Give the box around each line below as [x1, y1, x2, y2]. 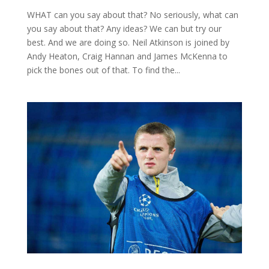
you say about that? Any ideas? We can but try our [26, 23, 222, 34]
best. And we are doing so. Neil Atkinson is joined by [26, 37, 229, 48]
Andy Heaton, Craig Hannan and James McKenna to [26, 50, 228, 62]
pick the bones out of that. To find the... [26, 64, 180, 76]
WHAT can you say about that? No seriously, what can [26, 9, 238, 20]
